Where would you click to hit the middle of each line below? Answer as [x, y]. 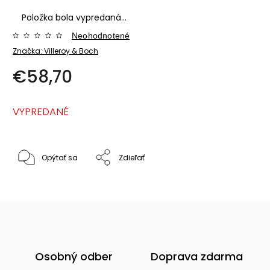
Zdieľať [132, 157]
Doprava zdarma [196, 256]
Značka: [28, 51]
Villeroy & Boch [71, 51]
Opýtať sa [60, 157]
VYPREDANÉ [41, 111]
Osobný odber [74, 256]
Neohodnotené [101, 35]
